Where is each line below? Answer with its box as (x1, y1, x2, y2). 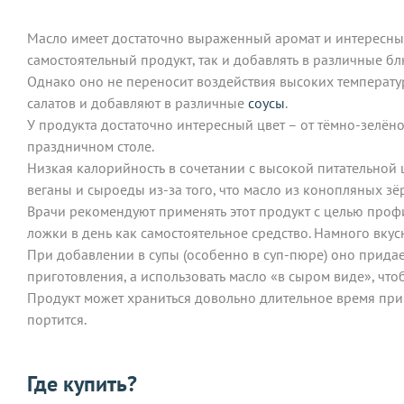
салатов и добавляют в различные (27, 93, 248, 112)
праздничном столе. (27, 136, 154, 155)
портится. (27, 309, 87, 328)
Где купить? (27, 369, 137, 398)
